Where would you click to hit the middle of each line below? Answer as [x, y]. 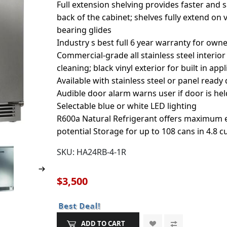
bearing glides [84, 30]
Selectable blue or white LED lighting [127, 106]
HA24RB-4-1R [102, 152]
